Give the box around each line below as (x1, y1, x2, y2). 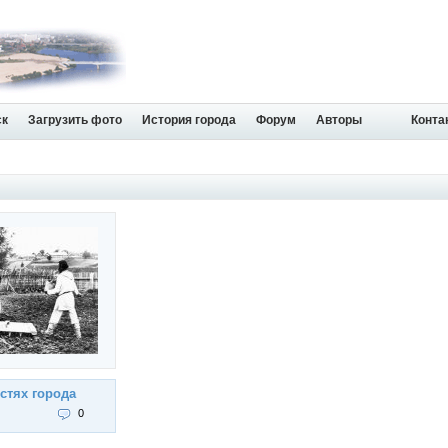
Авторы (316, 113, 362, 127)
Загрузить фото (28, 113, 122, 127)
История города (142, 113, 236, 127)
